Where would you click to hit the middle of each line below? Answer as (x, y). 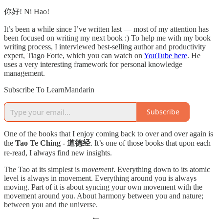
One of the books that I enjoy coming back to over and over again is (109, 133)
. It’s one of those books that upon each (151, 143)
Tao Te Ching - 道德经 (53, 143)
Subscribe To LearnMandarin (49, 89)
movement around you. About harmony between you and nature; (104, 196)
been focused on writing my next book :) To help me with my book (107, 38)
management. (24, 73)
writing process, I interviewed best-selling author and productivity (105, 46)
